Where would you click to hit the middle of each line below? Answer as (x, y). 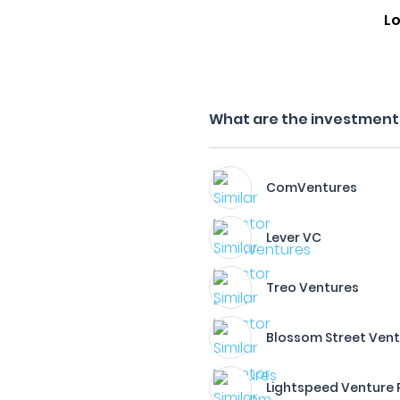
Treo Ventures (313, 287)
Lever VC (294, 237)
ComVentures (312, 187)
